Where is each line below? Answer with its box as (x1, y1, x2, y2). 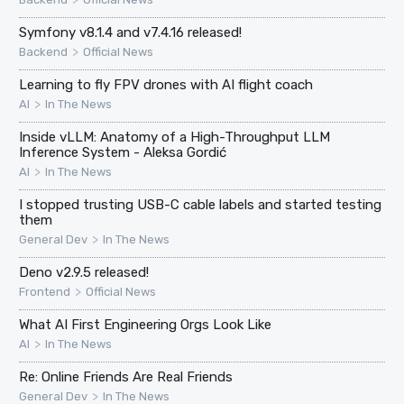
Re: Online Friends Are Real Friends (19, 368, 234, 385)
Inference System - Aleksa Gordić (19, 143, 227, 161)
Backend (19, 44, 69, 59)
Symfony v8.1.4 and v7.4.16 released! (19, 23, 243, 41)
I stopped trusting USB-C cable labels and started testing (19, 196, 382, 213)
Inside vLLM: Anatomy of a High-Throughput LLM (19, 128, 331, 145)
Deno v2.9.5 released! (19, 263, 150, 280)
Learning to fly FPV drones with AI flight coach (19, 76, 314, 93)
